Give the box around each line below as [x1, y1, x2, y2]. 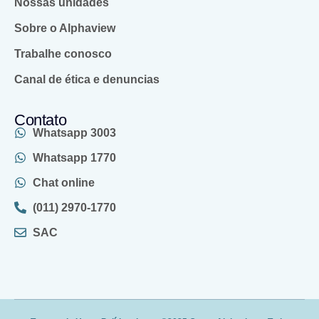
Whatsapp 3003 [33, 127, 117, 140]
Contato [14, 111, 67, 130]
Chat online [33, 177, 95, 189]
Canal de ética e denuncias [14, 73, 159, 86]
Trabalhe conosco [14, 48, 112, 61]
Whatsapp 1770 [33, 152, 117, 164]
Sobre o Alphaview [14, 22, 115, 35]
